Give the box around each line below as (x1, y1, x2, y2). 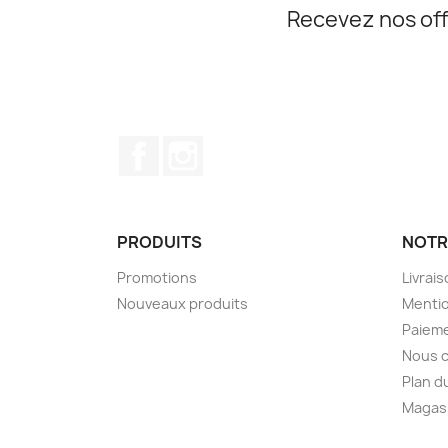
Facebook (159, 134, 233, 157)
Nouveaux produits (117, 293, 248, 313)
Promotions (117, 267, 197, 287)
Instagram (203, 134, 282, 157)
